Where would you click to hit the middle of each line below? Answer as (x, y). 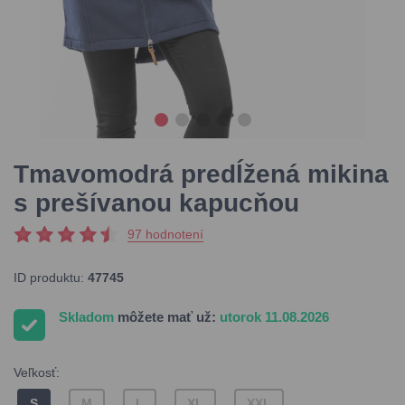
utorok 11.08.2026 (274, 317)
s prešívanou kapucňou (156, 203)
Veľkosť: (37, 372)
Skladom (88, 317)
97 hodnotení (165, 234)
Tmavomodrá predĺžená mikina (201, 174)
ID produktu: (51, 278)
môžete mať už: (167, 317)
